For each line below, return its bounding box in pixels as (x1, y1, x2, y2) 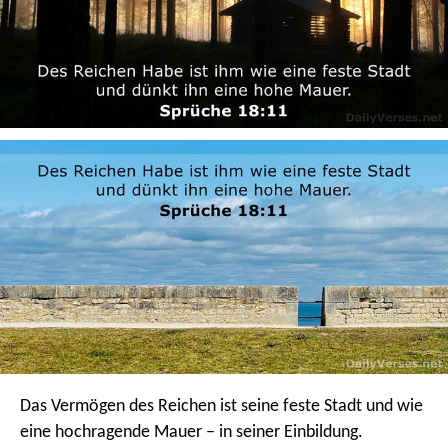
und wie (362, 397, 423, 417)
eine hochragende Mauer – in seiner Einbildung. (20, 423, 363, 443)
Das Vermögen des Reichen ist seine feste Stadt (20, 397, 362, 417)
